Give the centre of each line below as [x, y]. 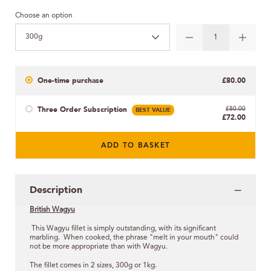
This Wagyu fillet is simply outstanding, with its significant [123, 228]
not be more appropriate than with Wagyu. [99, 247]
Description [56, 190]
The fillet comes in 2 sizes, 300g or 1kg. [93, 265]
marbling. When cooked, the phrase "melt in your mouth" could [134, 237]
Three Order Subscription [82, 109]
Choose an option [44, 15]
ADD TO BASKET [135, 146]
